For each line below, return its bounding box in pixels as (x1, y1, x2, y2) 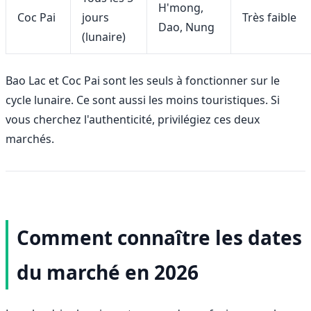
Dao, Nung (158, 19, 215, 35)
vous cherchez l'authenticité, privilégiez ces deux (6, 111, 260, 127)
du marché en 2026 (17, 258, 199, 285)
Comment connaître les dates (17, 224, 302, 251)
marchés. (6, 131, 54, 146)
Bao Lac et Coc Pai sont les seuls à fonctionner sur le (6, 72, 280, 88)
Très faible (242, 9, 296, 25)
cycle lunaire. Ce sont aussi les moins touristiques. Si (6, 92, 280, 108)
